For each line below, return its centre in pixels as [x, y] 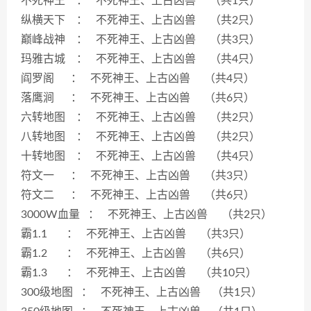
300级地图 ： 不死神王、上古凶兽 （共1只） [142, 292]
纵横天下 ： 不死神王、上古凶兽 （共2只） [141, 20]
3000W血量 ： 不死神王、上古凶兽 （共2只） [146, 214]
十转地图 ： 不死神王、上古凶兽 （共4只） [141, 156]
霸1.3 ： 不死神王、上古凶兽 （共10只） [139, 272]
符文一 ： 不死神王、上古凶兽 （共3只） [138, 175]
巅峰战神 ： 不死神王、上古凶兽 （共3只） [141, 39]
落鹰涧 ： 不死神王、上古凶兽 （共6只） [138, 98]
